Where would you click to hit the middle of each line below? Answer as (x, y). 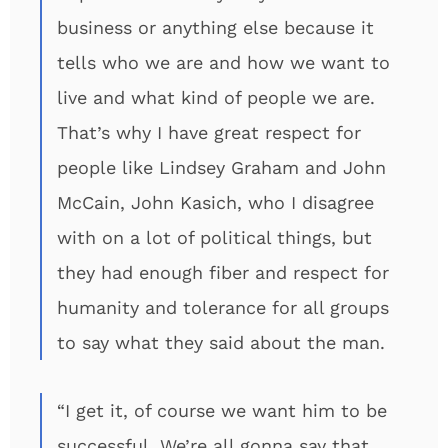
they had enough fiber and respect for (223, 272)
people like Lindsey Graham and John (221, 167)
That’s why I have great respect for (209, 132)
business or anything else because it (215, 27)
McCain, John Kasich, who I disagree (215, 202)
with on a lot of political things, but (214, 237)
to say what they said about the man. (221, 342)
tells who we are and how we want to (223, 62)
